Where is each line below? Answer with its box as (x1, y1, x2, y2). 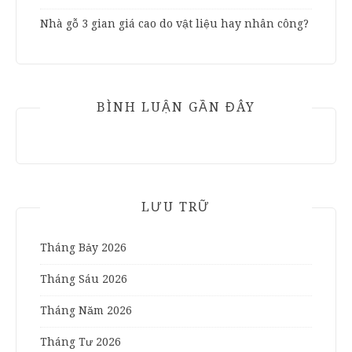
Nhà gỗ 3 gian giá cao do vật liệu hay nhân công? (40, 16, 309, 30)
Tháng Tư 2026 (40, 335, 121, 348)
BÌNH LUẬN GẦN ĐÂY (97, 99, 255, 115)
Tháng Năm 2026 (40, 303, 132, 317)
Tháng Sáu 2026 (40, 272, 127, 285)
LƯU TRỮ (141, 199, 211, 214)
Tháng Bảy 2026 (40, 240, 126, 254)
